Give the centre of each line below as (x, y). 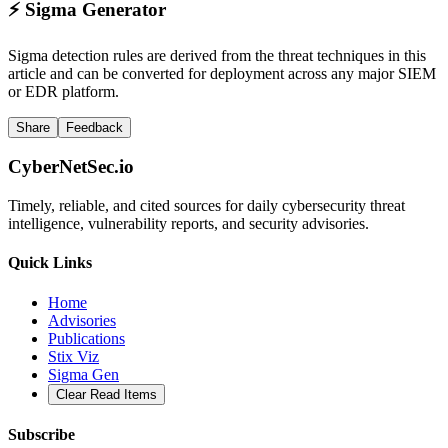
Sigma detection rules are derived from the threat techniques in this (217, 55)
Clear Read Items (106, 394)
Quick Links (50, 263)
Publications (86, 338)
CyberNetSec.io (71, 167)
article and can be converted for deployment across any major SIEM (222, 73)
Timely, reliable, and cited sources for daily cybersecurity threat (206, 206)
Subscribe (41, 434)
